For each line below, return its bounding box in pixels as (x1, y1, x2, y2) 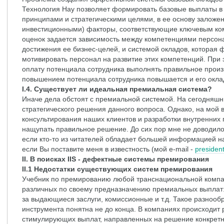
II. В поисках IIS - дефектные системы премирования (22, 155, 209, 163)
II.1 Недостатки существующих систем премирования (22, 165, 212, 173)
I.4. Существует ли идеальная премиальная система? (22, 85, 212, 93)
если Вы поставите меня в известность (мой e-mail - (22, 145, 195, 153)
